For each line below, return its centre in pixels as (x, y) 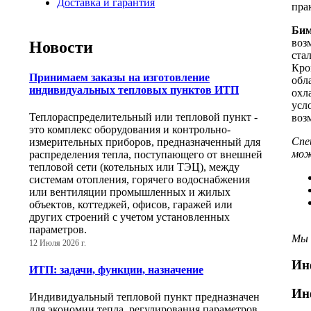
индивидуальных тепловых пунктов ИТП (134, 90)
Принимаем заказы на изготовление (119, 78)
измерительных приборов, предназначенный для (145, 142)
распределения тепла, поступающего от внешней (146, 155)
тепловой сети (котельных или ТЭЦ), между (134, 167)
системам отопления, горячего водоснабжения (140, 180)
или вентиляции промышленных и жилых (130, 192)
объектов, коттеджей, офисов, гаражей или (131, 205)
